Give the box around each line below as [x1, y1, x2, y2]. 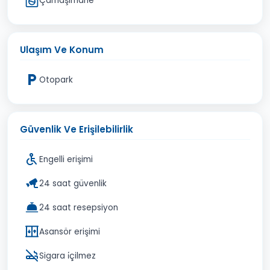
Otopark [39, 74, 73, 86]
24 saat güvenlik [39, 177, 107, 189]
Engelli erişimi [39, 153, 93, 165]
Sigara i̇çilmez [39, 250, 96, 262]
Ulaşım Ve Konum [20, 43, 104, 56]
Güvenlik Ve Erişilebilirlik [20, 123, 133, 136]
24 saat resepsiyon [39, 201, 118, 213]
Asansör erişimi [39, 225, 100, 237]
